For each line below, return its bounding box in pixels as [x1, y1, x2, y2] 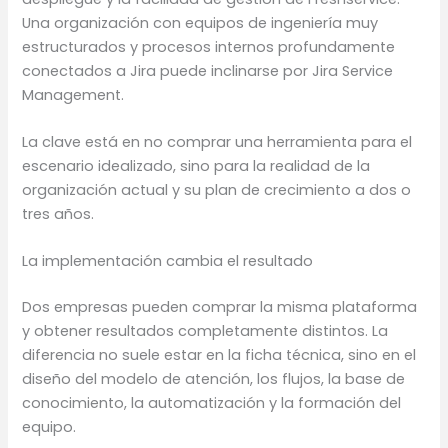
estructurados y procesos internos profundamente [22, 36, 396, 57]
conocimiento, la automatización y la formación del [22, 393, 402, 414]
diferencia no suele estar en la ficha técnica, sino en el [22, 345, 417, 366]
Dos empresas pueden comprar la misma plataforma [22, 297, 418, 318]
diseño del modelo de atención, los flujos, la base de [22, 369, 406, 390]
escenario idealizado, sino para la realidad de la [22, 156, 371, 177]
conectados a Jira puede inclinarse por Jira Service [22, 60, 394, 81]
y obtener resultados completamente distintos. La [22, 321, 389, 342]
